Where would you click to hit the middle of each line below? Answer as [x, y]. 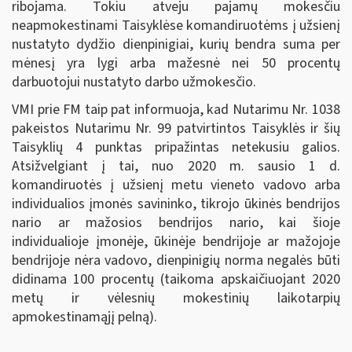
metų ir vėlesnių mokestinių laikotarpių [176, 298]
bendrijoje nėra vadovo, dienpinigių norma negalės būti [176, 260]
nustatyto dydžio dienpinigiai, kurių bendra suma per [176, 44]
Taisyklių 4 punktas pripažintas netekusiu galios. [176, 147]
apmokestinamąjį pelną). [84, 317]
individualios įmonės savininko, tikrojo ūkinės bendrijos [176, 204]
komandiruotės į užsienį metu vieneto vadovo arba [176, 185]
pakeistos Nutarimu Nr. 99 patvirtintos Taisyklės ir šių [176, 128]
